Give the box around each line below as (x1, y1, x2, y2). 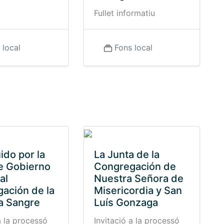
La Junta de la (93, 148, 159, 160)
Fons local (114, 42, 152, 52)
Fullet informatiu (93, 8, 155, 18)
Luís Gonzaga (93, 196, 158, 208)
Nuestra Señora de (93, 172, 183, 184)
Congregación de (93, 160, 176, 172)
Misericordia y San (93, 184, 182, 196)
